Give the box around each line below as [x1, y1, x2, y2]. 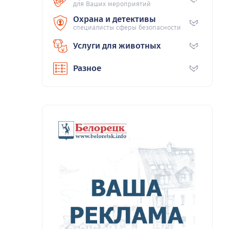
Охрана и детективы [73, 14, 156, 25]
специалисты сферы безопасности [73, 24, 181, 32]
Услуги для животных [73, 40, 161, 52]
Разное [73, 63, 101, 74]
